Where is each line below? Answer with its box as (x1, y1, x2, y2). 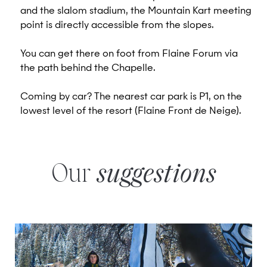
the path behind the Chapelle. (20, 64, 156, 73)
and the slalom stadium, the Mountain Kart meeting (20, 7, 252, 16)
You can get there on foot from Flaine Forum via (20, 49, 238, 59)
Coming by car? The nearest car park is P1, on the (20, 92, 242, 102)
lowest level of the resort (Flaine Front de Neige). (20, 107, 241, 116)
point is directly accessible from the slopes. (20, 21, 214, 30)
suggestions (96, 163, 216, 187)
